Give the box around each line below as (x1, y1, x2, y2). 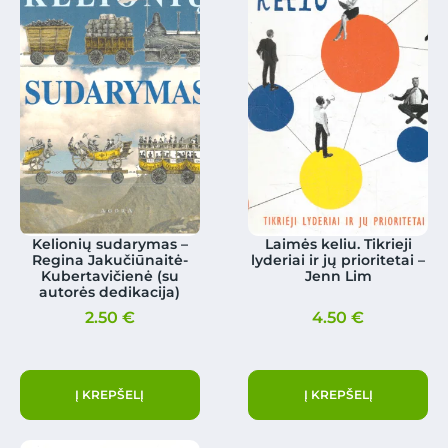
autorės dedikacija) (39, 282, 181, 301)
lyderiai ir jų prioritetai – (251, 250, 426, 269)
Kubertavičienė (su (40, 266, 179, 285)
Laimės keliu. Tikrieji (264, 234, 412, 253)
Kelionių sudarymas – (31, 234, 188, 253)
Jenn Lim (304, 266, 372, 285)
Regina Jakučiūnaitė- (31, 250, 188, 269)
